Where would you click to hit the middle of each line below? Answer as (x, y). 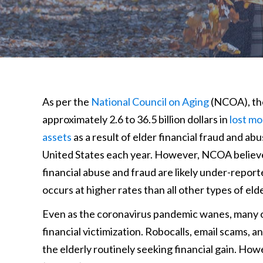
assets (57, 137)
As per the (67, 102)
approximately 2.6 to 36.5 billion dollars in (136, 119)
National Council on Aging (150, 102)
